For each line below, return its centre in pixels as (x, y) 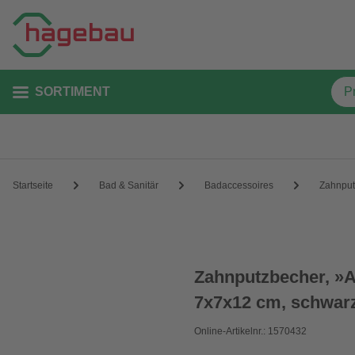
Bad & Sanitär (129, 185)
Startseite (33, 185)
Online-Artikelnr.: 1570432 (251, 331)
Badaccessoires (239, 185)
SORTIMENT (73, 92)
